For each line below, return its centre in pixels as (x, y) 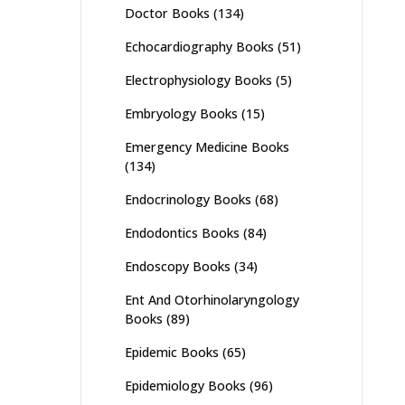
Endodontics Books (182, 233)
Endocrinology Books (188, 199)
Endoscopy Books (177, 266)
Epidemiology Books (185, 386)
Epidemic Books (171, 352)
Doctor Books (167, 13)
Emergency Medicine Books (207, 147)
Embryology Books (181, 113)
